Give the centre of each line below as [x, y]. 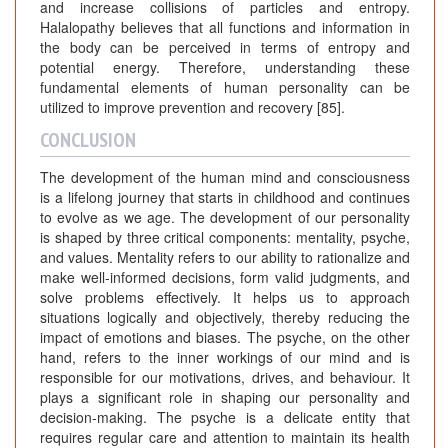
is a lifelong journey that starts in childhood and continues [225, 197]
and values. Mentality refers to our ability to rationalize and [225, 257]
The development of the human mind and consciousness [225, 177]
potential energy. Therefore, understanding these [225, 67]
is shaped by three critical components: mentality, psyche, [225, 237]
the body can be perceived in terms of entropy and [225, 47]
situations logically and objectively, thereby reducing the [225, 317]
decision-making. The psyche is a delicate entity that [225, 417]
